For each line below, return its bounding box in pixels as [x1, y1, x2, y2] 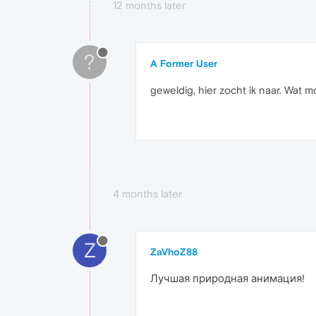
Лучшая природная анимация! [150, 272, 305, 284]
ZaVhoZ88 [150, 246, 197, 257]
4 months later [113, 188, 182, 200]
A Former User [150, 58, 217, 69]
